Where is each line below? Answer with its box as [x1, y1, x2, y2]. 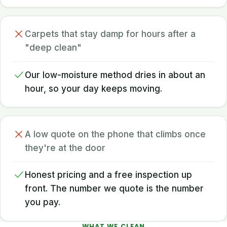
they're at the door [25, 142, 105, 153]
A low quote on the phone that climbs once [25, 129, 206, 139]
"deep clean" [25, 43, 82, 53]
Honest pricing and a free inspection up [25, 170, 192, 180]
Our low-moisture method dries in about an [25, 69, 205, 80]
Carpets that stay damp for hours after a [25, 29, 196, 40]
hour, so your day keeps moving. [25, 83, 162, 94]
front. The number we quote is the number [25, 183, 204, 194]
